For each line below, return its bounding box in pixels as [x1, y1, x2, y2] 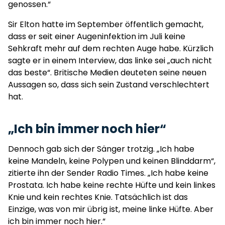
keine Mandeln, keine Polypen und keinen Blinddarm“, [8, 155, 215, 167]
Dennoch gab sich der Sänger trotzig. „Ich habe [8, 143, 194, 155]
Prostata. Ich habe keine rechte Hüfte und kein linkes [8, 179, 215, 191]
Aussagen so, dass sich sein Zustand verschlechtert [8, 79, 209, 90]
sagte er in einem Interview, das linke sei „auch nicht [8, 55, 212, 66]
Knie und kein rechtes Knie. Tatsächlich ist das [8, 191, 188, 203]
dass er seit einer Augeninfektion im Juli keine [8, 31, 185, 42]
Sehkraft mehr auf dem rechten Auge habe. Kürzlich [8, 43, 213, 54]
